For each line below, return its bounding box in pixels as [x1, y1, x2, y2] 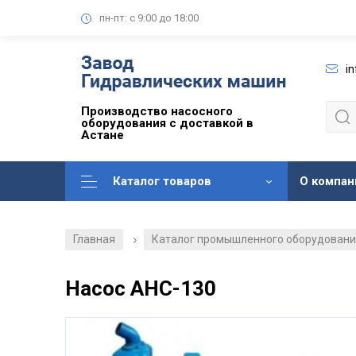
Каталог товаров [113, 174, 211, 189]
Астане [81, 128, 124, 143]
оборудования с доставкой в [81, 116, 253, 131]
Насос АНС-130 [65, 277, 216, 301]
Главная [73, 233, 115, 246]
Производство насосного [81, 104, 233, 119]
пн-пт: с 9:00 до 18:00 [99, 11, 199, 24]
